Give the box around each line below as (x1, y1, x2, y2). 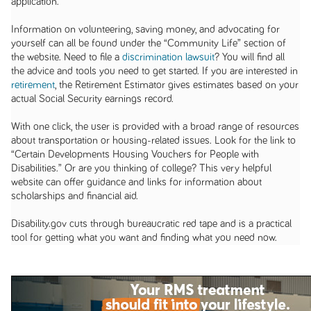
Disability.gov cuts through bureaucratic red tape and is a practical (10, 218, 292, 229)
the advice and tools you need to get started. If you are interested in (10, 65, 298, 76)
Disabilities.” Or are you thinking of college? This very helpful (10, 162, 271, 174)
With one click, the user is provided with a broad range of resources (10, 121, 299, 132)
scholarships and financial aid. (10, 190, 138, 201)
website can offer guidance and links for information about (10, 176, 262, 187)
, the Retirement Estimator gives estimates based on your (54, 79, 299, 90)
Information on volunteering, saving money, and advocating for (10, 24, 280, 35)
